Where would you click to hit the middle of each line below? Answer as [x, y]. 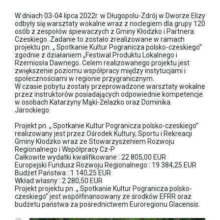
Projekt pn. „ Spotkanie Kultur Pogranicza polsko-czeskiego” [107, 125]
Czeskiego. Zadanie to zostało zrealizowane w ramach [100, 39]
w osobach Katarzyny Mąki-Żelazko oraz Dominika [93, 102]
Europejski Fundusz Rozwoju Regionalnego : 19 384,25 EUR [106, 165]
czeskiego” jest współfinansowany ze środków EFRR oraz [103, 196]
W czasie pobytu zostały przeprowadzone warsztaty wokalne [110, 86]
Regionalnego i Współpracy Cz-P [65, 149]
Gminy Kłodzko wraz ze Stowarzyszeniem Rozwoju [95, 141]
